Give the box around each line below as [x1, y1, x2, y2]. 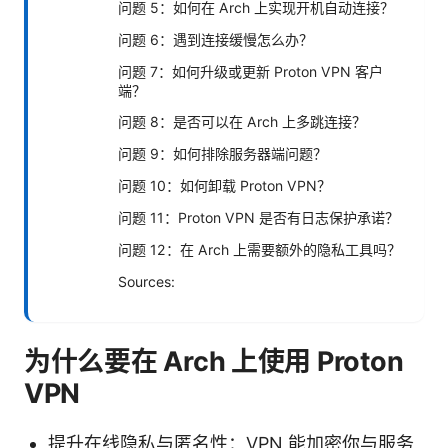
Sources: [118, 272, 175, 290]
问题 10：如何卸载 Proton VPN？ [118, 176, 331, 194]
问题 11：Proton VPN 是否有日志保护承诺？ [118, 208, 399, 226]
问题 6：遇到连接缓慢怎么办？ [118, 30, 313, 48]
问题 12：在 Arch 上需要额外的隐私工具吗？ [118, 240, 401, 258]
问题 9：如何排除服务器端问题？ [118, 144, 327, 162]
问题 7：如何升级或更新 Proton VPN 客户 [118, 62, 383, 80]
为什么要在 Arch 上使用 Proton [24, 344, 404, 378]
